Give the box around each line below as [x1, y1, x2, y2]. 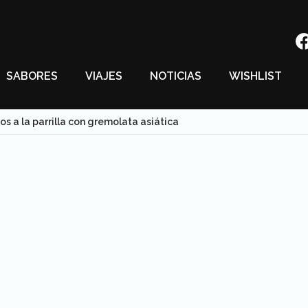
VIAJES [85, 69, 122, 82]
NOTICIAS [150, 69, 201, 82]
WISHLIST [229, 69, 282, 82]
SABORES [6, 69, 58, 82]
